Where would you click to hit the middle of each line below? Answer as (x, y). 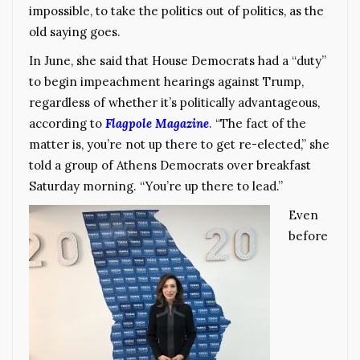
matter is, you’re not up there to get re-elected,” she (179, 145)
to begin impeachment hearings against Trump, (166, 82)
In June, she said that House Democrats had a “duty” (178, 61)
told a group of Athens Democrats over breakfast (170, 166)
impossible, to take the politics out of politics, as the (176, 11)
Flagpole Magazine (155, 124)
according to (65, 124)
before (308, 236)
